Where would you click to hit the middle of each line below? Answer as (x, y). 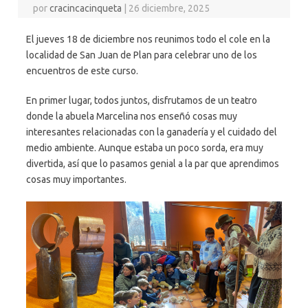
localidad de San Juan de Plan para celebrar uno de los (142, 55)
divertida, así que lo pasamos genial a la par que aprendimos (153, 163)
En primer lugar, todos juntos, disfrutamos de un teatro (142, 100)
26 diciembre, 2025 (169, 8)
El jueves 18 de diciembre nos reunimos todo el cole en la (148, 39)
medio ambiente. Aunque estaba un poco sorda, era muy (145, 147)
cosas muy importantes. (76, 179)
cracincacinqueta (86, 8)
